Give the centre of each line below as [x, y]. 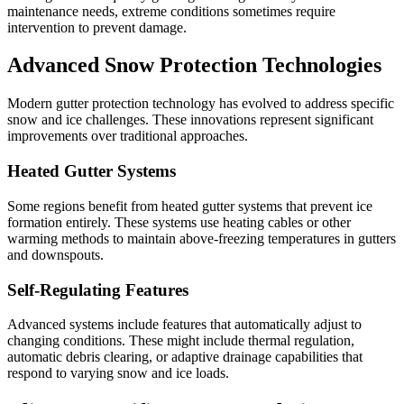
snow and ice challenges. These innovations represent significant [190, 120]
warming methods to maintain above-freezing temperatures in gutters [202, 238]
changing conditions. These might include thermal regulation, [181, 341]
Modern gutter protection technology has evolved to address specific [201, 104]
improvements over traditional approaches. [128, 136]
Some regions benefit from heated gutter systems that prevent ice [190, 206]
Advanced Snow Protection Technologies [194, 65]
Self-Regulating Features [98, 289]
